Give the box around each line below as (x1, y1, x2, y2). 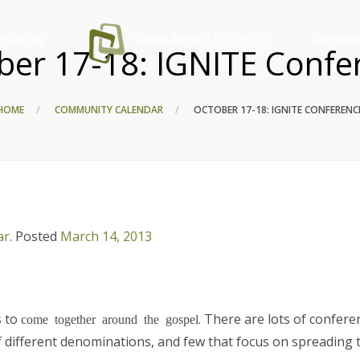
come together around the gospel (20, 312, 198, 325)
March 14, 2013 (59, 227, 152, 245)
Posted (14, 227, 57, 245)
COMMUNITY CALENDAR (55, 102, 163, 117)
